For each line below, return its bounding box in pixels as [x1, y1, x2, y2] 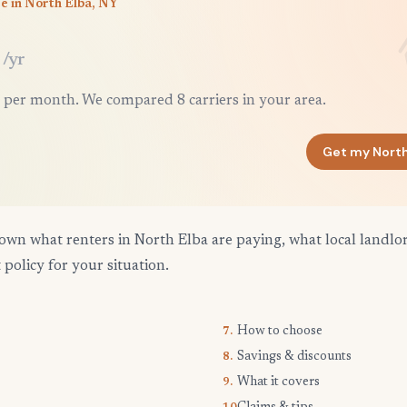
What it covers [237, 376, 320, 390]
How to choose [237, 325, 323, 339]
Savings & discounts [237, 351, 352, 364]
